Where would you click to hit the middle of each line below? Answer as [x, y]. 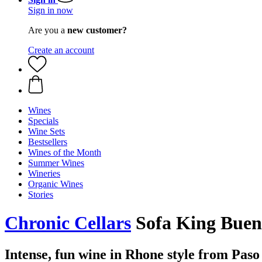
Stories [41, 194]
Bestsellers [48, 142]
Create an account [61, 50]
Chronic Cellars [68, 223]
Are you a [48, 30]
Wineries [44, 173]
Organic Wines [56, 184]
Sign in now [51, 10]
